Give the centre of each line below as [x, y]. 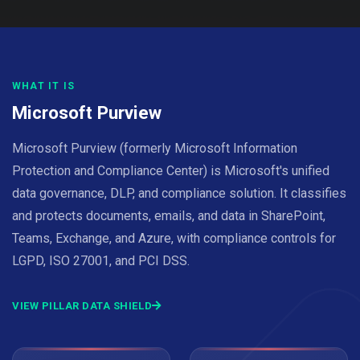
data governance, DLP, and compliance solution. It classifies [179, 193]
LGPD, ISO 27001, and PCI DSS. [101, 261]
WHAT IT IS [43, 86]
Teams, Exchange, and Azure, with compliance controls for [174, 238]
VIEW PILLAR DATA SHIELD [82, 306]
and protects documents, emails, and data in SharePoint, [169, 216]
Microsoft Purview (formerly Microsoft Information [155, 148]
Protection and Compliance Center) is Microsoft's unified [171, 171]
